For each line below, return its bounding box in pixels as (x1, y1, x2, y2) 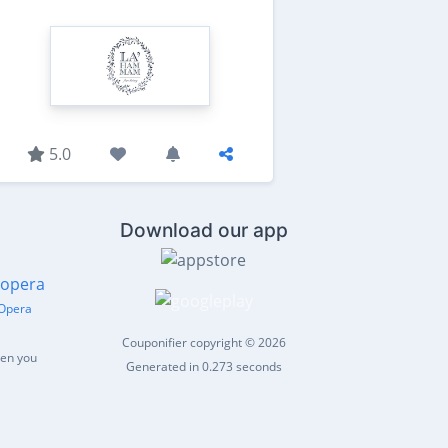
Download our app (119, 218, 288, 242)
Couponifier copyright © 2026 (121, 334, 286, 352)
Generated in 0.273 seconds (125, 358, 282, 376)
